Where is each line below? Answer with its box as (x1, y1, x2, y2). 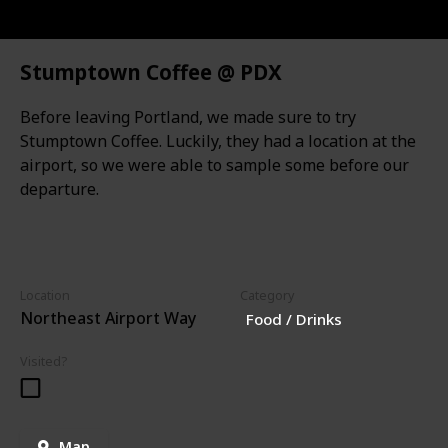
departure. (20, 178, 99, 201)
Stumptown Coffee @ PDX (20, 58, 282, 87)
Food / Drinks (246, 309, 343, 330)
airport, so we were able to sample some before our (20, 154, 409, 177)
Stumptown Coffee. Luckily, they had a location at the (20, 130, 416, 153)
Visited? (20, 353, 67, 371)
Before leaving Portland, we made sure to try (20, 106, 356, 129)
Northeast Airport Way (20, 307, 196, 330)
